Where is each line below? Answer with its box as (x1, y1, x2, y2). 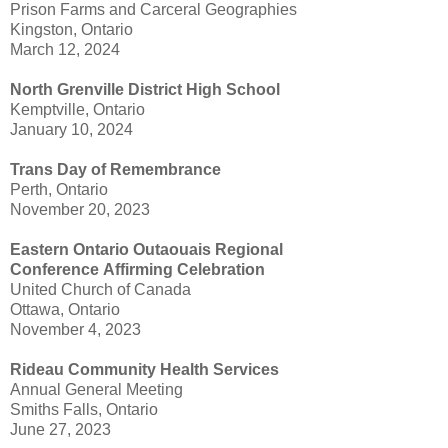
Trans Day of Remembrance (10, 161, 221, 179)
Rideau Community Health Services (10, 361, 279, 379)
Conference (10, 261, 103, 279)
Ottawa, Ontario (10, 301, 120, 319)
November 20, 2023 (10, 201, 150, 219)
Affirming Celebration (103, 261, 265, 279)
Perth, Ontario (10, 181, 108, 199)
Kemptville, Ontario (10, 101, 145, 119)
